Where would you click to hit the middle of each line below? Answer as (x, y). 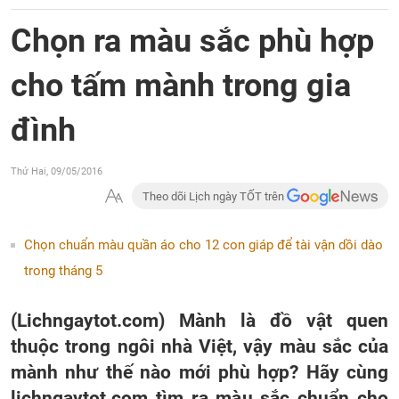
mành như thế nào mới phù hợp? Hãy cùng (199, 372)
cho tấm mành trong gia (181, 85)
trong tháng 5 (63, 271)
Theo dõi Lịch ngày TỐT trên (215, 196)
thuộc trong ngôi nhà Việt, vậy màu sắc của (199, 346)
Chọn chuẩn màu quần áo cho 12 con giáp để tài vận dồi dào (204, 245)
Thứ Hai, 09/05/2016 (57, 171)
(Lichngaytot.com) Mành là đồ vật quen (199, 320)
